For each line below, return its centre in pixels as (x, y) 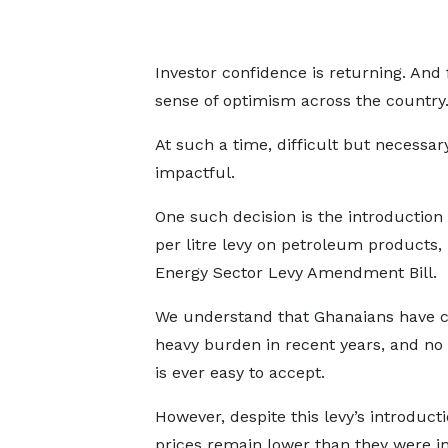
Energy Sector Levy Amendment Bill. (295, 272)
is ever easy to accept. (239, 372)
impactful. (194, 172)
